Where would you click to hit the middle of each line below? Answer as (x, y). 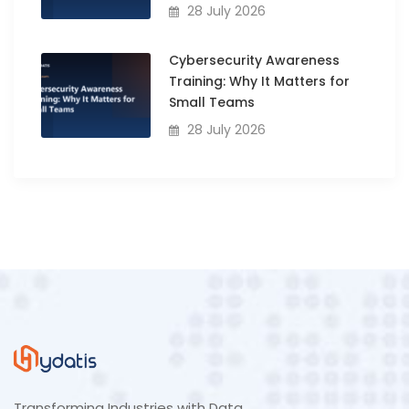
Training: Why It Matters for (259, 81)
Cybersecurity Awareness (254, 60)
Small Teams (211, 102)
